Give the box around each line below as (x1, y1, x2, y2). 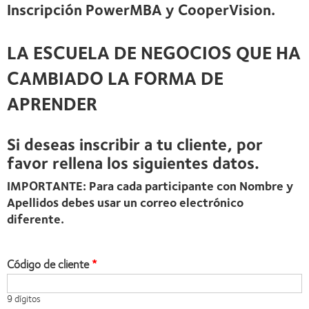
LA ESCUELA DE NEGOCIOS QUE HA (7, 37, 301, 66)
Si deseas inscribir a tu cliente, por (7, 130, 263, 157)
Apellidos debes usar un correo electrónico (7, 192, 243, 212)
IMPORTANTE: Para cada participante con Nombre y (7, 175, 293, 195)
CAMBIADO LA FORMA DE (7, 62, 223, 92)
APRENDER (7, 88, 97, 117)
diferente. (7, 208, 64, 228)
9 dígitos (7, 290, 41, 306)
